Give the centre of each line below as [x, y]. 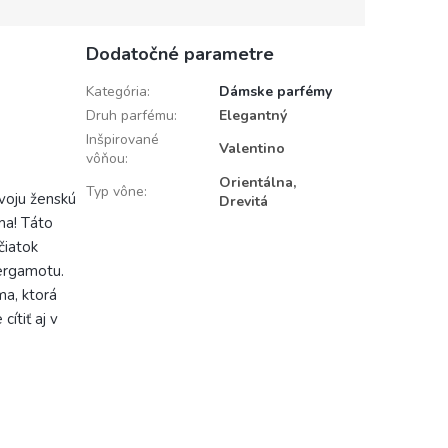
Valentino [251, 149]
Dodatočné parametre [179, 54]
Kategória [116, 92]
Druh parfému [129, 116]
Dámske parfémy [275, 92]
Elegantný [252, 116]
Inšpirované [122, 140]
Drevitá [243, 202]
